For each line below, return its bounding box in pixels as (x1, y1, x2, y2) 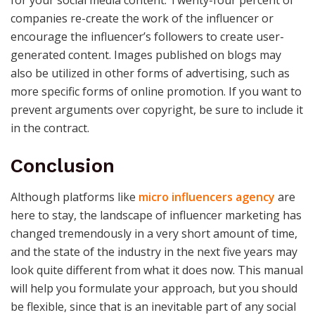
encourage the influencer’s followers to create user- (11, 28, 284, 44)
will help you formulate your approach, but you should (11, 281, 297, 297)
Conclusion (11, 154, 115, 177)
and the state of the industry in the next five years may (11, 244, 297, 260)
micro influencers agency (139, 189, 275, 205)
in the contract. (11, 120, 89, 136)
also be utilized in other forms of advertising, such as (11, 65, 290, 81)
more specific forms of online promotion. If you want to (11, 83, 302, 99)
